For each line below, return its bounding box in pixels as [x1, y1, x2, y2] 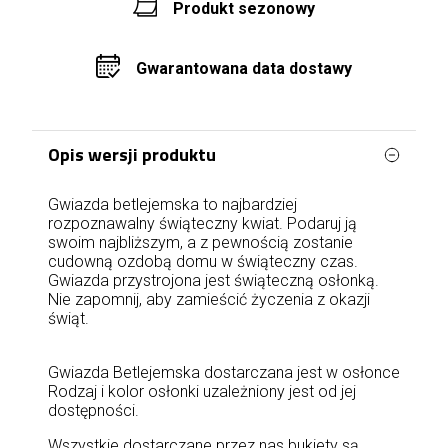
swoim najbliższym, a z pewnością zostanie [48, 233, 353, 252]
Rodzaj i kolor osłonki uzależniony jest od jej [48, 382, 356, 401]
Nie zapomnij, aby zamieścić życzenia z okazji [48, 290, 370, 309]
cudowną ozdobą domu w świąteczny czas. [48, 252, 358, 271]
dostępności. [48, 401, 139, 420]
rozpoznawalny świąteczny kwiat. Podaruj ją [48, 214, 357, 233]
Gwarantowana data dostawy [136, 58, 352, 78]
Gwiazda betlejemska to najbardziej [48, 195, 297, 214]
